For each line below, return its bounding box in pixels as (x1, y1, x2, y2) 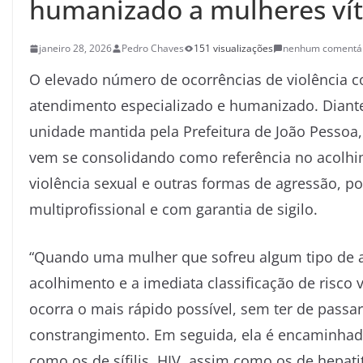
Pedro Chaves (122, 41, 184, 55)
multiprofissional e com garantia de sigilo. (29, 199, 318, 219)
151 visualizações (194, 41, 273, 55)
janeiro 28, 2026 (39, 41, 112, 55)
